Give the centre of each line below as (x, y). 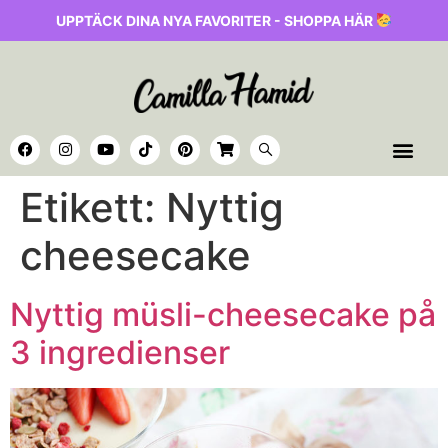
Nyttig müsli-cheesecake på (223, 315)
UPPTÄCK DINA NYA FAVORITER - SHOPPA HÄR (216, 20)
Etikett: (93, 208)
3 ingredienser (120, 353)
